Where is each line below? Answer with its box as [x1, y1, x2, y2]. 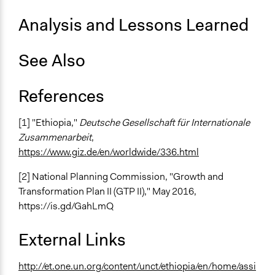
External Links [18, 228, 126, 252]
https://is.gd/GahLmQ [18, 199, 114, 213]
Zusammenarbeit [18, 131, 91, 144]
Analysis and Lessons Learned [18, 14, 249, 37]
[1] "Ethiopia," [18, 116, 79, 130]
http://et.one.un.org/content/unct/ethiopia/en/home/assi [18, 260, 256, 273]
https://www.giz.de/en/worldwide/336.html [18, 145, 199, 159]
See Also [18, 49, 85, 72]
